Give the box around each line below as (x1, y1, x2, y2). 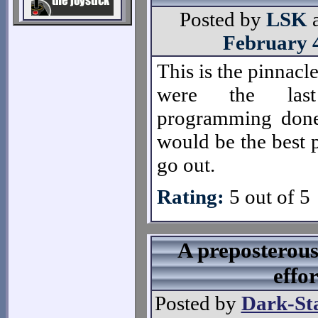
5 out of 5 (229, 185, 310, 208)
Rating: (156, 185, 229, 208)
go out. (156, 153, 215, 176)
